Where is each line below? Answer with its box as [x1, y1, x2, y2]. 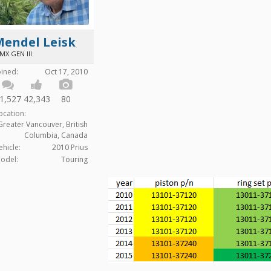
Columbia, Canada [24, 129, 88, 140]
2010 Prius [52, 142, 88, 152]
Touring [61, 154, 88, 165]
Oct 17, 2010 [45, 66, 88, 77]
